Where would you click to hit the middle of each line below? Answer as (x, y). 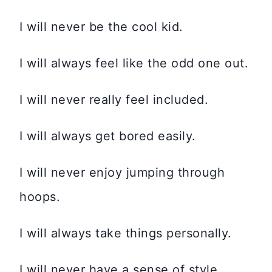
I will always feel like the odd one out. (134, 63)
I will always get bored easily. (108, 136)
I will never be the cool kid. (101, 27)
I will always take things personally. (126, 233)
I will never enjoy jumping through (122, 173)
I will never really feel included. (114, 100)
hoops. (40, 197)
